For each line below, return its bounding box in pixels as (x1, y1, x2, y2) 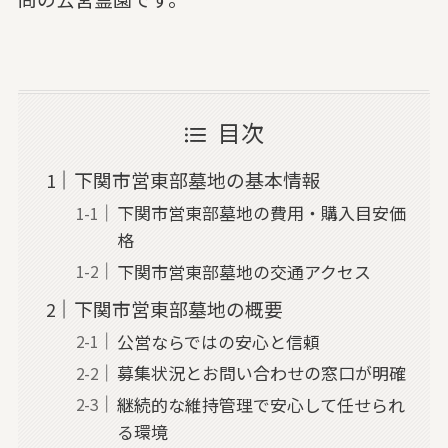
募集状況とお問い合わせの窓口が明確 (116, 360, 406, 386)
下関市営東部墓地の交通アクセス (116, 258, 371, 284)
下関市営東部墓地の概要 (74, 294, 284, 322)
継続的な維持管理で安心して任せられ (116, 391, 405, 417)
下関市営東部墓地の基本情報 (74, 166, 322, 194)
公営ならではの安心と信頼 (116, 329, 320, 355)
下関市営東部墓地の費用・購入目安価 (116, 200, 406, 226)
